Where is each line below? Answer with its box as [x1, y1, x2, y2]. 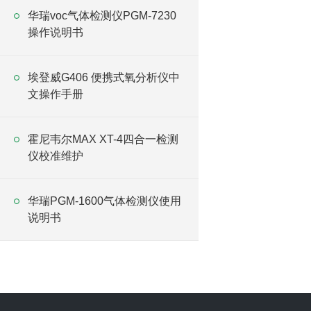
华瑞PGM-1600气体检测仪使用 [28, 195, 181, 207]
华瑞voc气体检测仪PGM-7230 [28, 10, 176, 22]
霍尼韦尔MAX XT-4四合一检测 [28, 133, 178, 145]
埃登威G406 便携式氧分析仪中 [28, 72, 180, 83]
